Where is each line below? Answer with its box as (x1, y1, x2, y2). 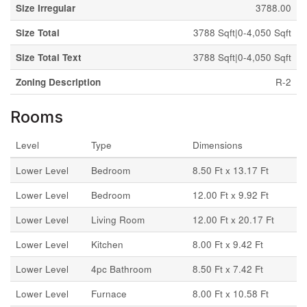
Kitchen (91, 238, 123, 251)
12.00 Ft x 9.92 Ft (193, 188, 269, 201)
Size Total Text (16, 51, 82, 64)
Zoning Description (16, 75, 101, 88)
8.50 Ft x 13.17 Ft (193, 164, 269, 177)
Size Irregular (16, 1, 75, 14)
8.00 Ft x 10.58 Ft (193, 287, 269, 300)
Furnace (91, 287, 127, 300)
